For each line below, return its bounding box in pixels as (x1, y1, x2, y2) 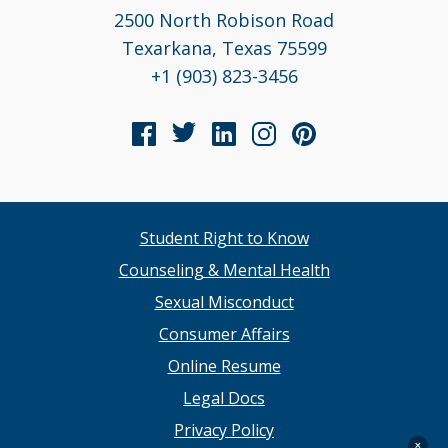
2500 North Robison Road (114, 8, 334, 33)
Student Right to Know (139, 227, 309, 250)
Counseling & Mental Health (118, 259, 330, 282)
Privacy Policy (174, 419, 274, 442)
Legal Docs (183, 387, 265, 410)
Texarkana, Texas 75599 (121, 36, 327, 61)
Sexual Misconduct (154, 291, 294, 314)
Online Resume (167, 355, 281, 378)
